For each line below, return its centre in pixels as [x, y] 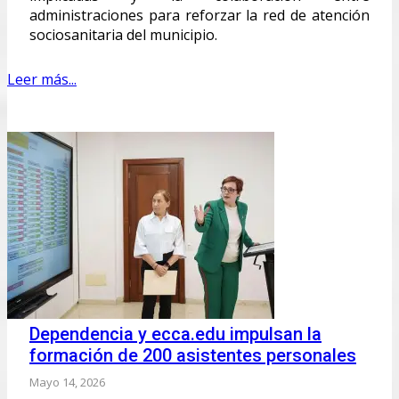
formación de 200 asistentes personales [193, 355]
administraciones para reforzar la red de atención [199, 15]
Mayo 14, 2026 [67, 382]
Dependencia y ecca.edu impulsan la [175, 334]
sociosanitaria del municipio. [123, 34]
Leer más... [42, 79]
